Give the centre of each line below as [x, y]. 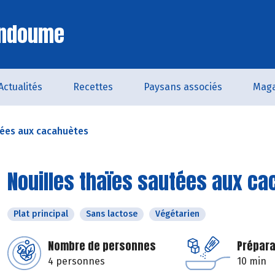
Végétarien [177, 214]
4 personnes [76, 261]
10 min [252, 261]
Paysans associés [183, 87]
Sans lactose [112, 214]
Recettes [93, 87]
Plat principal [41, 214]
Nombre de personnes [102, 246]
